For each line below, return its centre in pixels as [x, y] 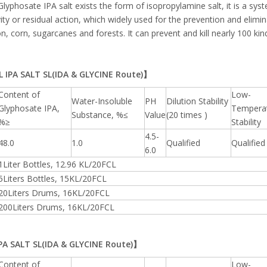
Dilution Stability [197, 101]
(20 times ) [187, 115]
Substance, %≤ [100, 115]
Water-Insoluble [102, 101]
